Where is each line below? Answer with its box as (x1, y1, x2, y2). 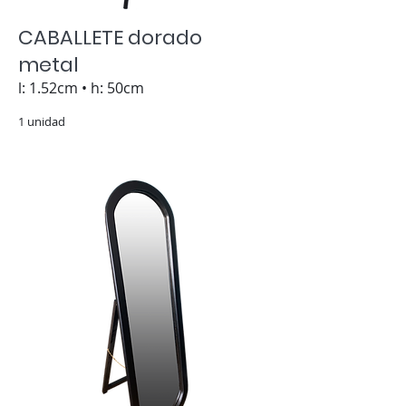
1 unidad (18, 113, 65, 130)
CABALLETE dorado (18, 24, 202, 52)
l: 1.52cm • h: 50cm (18, 78, 144, 98)
